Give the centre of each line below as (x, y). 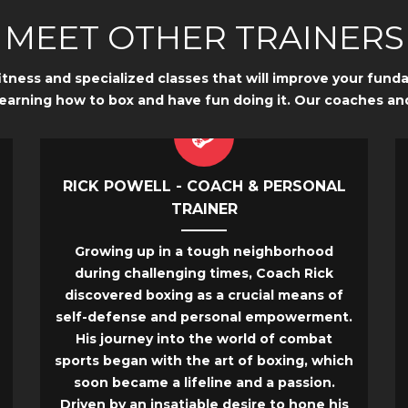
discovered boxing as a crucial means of (204, 296)
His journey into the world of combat (204, 339)
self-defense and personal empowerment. (204, 317)
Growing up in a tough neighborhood (204, 252)
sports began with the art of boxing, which (204, 361)
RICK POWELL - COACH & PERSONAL (204, 187)
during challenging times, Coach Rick (204, 274)
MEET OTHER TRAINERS (204, 38)
